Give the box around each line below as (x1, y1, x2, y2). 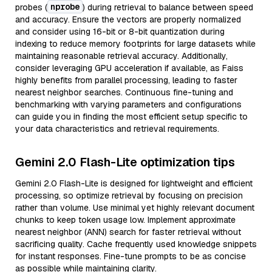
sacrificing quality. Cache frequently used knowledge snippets (15, 239, 257, 250)
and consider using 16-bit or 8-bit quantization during (15, 26, 225, 37)
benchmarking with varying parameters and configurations (15, 99, 242, 110)
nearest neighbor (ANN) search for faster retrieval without (15, 226, 241, 237)
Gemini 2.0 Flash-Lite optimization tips (15, 154, 235, 170)
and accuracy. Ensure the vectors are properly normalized (15, 14, 241, 25)
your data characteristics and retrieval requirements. (15, 123, 219, 134)
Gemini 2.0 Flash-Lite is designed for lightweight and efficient (15, 178, 253, 189)
